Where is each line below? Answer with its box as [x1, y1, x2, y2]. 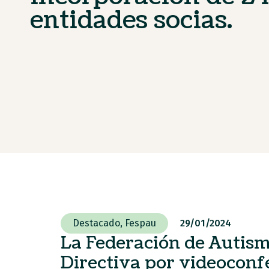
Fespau [124, 217, 156, 229]
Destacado [72, 217, 120, 229]
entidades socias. [30, 4, 232, 37]
